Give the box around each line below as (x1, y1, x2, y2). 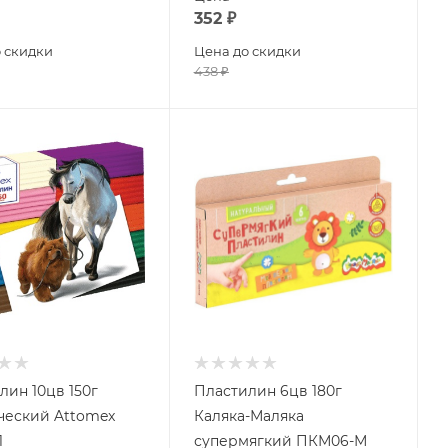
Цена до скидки (193, 42, 301, 59)
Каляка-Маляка (193, 406, 304, 425)
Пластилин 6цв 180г (193, 381, 342, 400)
